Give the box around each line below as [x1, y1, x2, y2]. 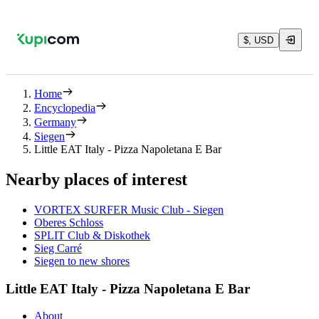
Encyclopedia [34, 102, 95, 114]
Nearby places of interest [6, 169, 187, 189]
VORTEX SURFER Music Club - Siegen [34, 203, 224, 216]
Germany [34, 116, 76, 128]
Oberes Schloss [34, 216, 103, 229]
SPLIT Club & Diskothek [34, 229, 150, 241]
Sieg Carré [34, 241, 82, 254]
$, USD [244, 34, 273, 46]
